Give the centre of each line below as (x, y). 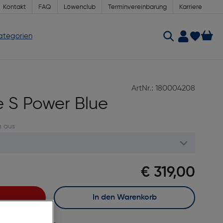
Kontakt (14, 7)
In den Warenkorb (125, 198)
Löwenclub (80, 7)
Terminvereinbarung (137, 7)
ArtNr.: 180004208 (163, 89)
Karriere (191, 7)
